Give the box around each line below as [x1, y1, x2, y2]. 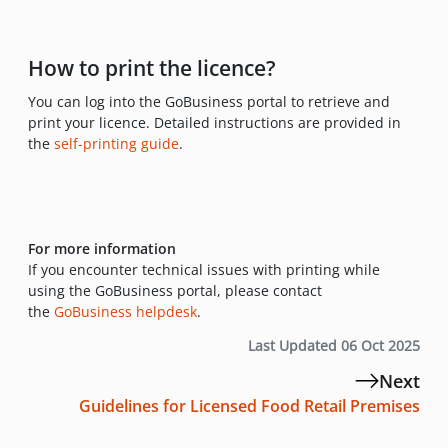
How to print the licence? [28, 53, 276, 82]
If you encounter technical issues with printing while [28, 259, 380, 279]
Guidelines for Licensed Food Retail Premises [79, 394, 420, 417]
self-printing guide [54, 133, 179, 153]
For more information [28, 238, 176, 258]
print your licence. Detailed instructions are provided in [28, 112, 401, 132]
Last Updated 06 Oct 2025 [248, 335, 420, 355]
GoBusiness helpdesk [54, 301, 197, 321]
